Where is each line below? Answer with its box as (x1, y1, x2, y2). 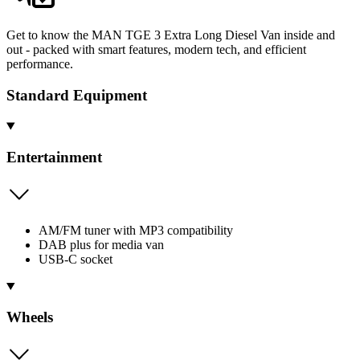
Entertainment (6, 149, 102, 166)
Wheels (6, 309, 53, 326)
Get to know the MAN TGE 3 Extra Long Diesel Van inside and (6, 27, 335, 42)
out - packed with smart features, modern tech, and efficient (6, 42, 306, 56)
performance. (6, 56, 73, 71)
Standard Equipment (6, 86, 147, 104)
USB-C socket (39, 252, 112, 266)
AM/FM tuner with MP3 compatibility (39, 223, 233, 237)
